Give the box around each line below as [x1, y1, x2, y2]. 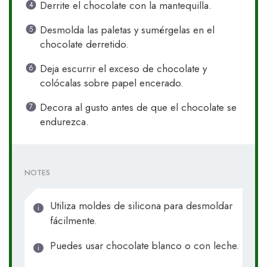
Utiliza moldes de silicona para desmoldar [49, 198, 232, 213]
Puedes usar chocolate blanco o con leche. [49, 238, 240, 253]
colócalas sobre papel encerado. [39, 76, 184, 91]
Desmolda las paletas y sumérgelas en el [39, 23, 215, 38]
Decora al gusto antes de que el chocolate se [39, 100, 237, 115]
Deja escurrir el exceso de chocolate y [39, 61, 207, 76]
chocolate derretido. [39, 37, 129, 52]
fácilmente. [49, 213, 97, 228]
